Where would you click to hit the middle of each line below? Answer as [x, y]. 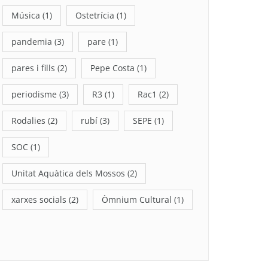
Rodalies [28, 121]
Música [26, 15]
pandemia [32, 42]
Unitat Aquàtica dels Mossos [68, 173]
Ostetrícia [95, 15]
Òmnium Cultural [137, 200]
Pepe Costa [112, 68]
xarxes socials [39, 200]
